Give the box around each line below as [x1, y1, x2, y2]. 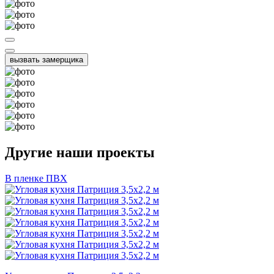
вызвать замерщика [10, 55, 83, 65]
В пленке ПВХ [5, 173, 67, 184]
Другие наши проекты [5, 144, 155, 161]
